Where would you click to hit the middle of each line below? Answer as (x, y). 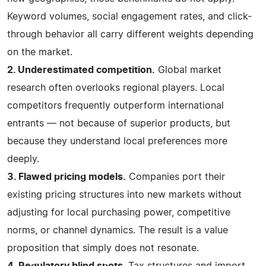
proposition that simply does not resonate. (103, 248)
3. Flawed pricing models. (66, 177)
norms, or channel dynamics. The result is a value (118, 230)
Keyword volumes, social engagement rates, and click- (129, 16)
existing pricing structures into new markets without (124, 194)
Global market (188, 70)
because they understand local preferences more (117, 141)
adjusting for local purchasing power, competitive (119, 212)
